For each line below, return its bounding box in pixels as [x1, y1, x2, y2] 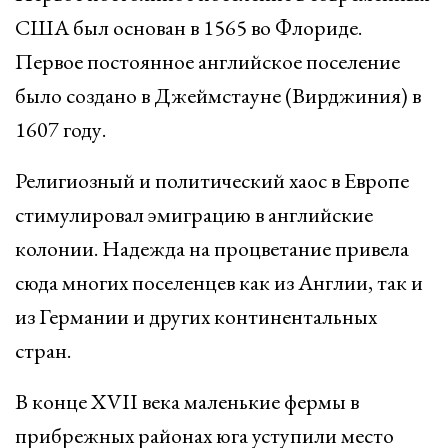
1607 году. [15, 115, 106, 144]
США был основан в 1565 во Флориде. [15, 13, 362, 42]
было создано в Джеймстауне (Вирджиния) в [15, 81, 421, 110]
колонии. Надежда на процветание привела [15, 234, 409, 263]
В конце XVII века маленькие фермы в [15, 387, 359, 416]
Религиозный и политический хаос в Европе [15, 166, 409, 195]
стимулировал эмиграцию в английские [15, 200, 373, 229]
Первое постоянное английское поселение [15, 47, 400, 76]
